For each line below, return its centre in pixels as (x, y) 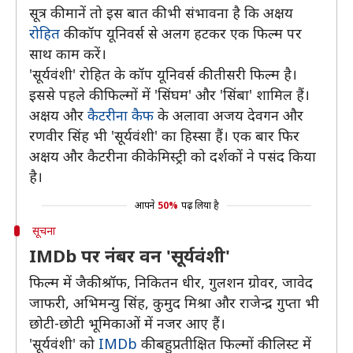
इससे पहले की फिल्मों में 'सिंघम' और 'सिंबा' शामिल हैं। (169, 95)
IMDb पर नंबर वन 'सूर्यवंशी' (130, 255)
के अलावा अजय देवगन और (229, 115)
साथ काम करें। (68, 54)
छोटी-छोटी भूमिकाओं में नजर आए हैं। (127, 323)
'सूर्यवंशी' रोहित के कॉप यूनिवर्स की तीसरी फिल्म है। (163, 74)
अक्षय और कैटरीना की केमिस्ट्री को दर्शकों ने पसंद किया (173, 156)
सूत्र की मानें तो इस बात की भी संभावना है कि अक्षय (161, 13)
